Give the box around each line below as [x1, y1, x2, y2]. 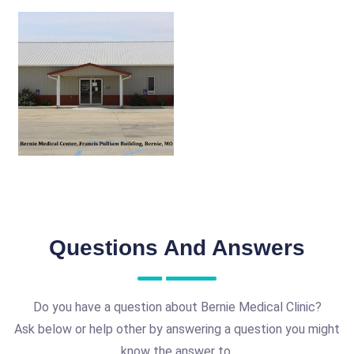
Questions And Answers [49, 235, 305, 260]
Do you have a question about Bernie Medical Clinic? [32, 299, 322, 314]
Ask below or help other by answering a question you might [14, 321, 340, 337]
